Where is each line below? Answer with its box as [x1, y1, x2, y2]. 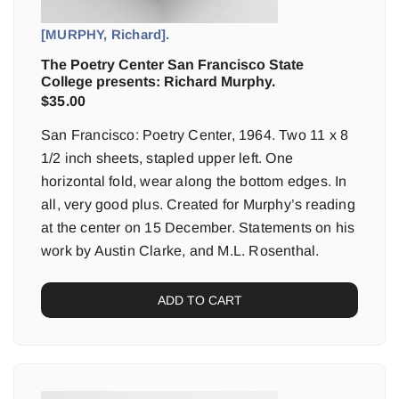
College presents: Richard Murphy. [41, 74, 275, 89]
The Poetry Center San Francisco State [41, 57, 304, 72]
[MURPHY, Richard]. [41, 27, 170, 42]
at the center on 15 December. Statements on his [41, 220, 355, 235]
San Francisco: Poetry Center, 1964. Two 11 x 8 [41, 127, 349, 142]
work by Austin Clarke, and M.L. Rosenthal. [41, 243, 320, 258]
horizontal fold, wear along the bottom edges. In [41, 174, 347, 189]
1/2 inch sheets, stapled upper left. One [41, 151, 293, 166]
